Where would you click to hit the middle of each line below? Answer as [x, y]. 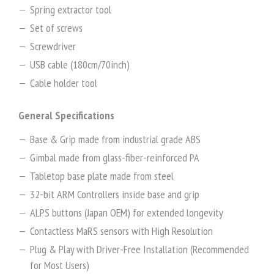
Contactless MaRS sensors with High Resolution [121, 231]
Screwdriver [53, 46]
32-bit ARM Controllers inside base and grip [115, 194]
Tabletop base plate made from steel [102, 176]
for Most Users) [60, 265]
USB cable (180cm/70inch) [80, 65]
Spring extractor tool [71, 10]
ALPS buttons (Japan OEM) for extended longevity [127, 213]
